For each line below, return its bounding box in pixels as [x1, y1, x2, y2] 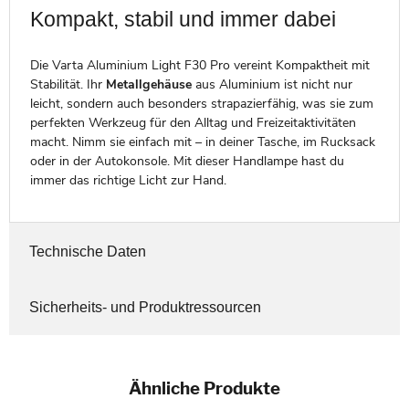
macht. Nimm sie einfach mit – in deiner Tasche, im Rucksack [29, 132, 375, 151]
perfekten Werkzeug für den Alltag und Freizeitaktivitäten [29, 113, 356, 131]
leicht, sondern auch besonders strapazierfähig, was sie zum [29, 94, 373, 112]
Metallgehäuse [105, 75, 192, 93]
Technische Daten [28, 242, 146, 259]
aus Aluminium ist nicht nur [191, 75, 352, 93]
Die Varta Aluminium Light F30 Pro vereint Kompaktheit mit [29, 56, 370, 74]
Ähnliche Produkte [129, 377, 280, 399]
